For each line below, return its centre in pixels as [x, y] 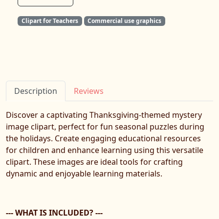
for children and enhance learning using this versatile [105, 150]
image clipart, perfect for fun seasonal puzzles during [105, 127]
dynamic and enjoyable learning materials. [84, 174]
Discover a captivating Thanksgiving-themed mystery [104, 115]
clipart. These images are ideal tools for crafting [94, 162]
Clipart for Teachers [50, 21]
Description [36, 91]
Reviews [89, 91]
